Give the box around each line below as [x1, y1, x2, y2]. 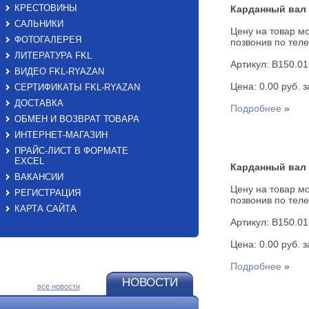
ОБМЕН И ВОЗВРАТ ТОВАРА [14, 114, 139, 124]
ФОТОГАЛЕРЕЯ [14, 34, 81, 45]
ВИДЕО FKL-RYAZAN [14, 66, 104, 77]
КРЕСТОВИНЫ [14, 3, 77, 13]
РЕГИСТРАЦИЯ [14, 188, 81, 198]
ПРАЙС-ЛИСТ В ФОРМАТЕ [14, 146, 128, 156]
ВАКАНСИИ [14, 172, 63, 182]
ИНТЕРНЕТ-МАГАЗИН [14, 130, 108, 140]
